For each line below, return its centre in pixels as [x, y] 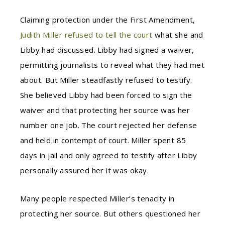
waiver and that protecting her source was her [105, 110]
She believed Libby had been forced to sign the [106, 95]
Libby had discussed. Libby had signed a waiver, [107, 50]
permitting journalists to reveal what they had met [112, 65]
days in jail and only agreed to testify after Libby [109, 155]
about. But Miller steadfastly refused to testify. [106, 80]
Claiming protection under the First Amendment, [108, 20]
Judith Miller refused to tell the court [86, 35]
